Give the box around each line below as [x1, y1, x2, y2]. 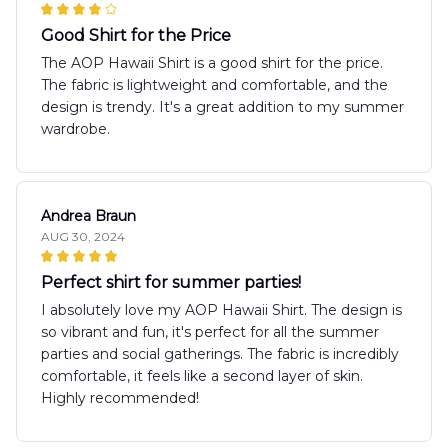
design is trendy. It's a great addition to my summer [41, 97, 404, 116]
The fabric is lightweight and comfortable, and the [41, 75, 388, 94]
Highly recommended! [41, 388, 199, 407]
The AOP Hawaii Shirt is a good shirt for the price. [41, 53, 383, 72]
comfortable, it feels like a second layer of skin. [41, 366, 363, 385]
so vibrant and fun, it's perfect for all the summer [41, 322, 379, 341]
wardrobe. [41, 119, 110, 138]
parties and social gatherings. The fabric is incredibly [41, 344, 399, 363]
